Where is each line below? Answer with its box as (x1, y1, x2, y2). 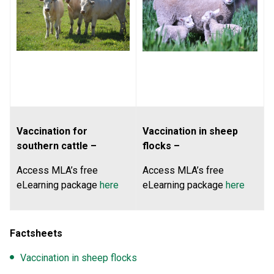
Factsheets (10, 228, 62, 239)
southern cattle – (17, 140, 97, 152)
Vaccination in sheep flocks (20, 252, 137, 264)
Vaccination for (17, 125, 87, 137)
